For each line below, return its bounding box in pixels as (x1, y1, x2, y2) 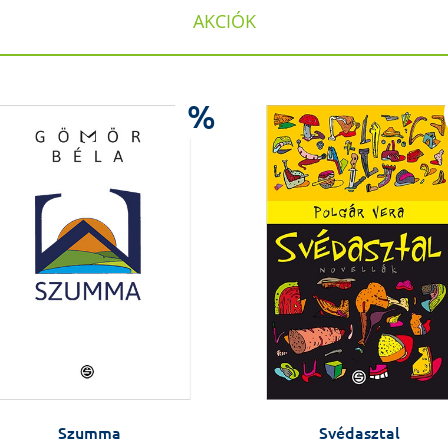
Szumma (57, 424, 121, 443)
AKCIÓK (192, 9, 256, 34)
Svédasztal (318, 424, 400, 443)
